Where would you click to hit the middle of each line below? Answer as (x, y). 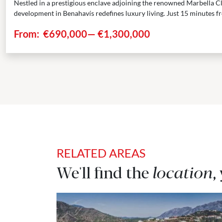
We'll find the (105, 171)
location (183, 171)
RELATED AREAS (101, 153)
